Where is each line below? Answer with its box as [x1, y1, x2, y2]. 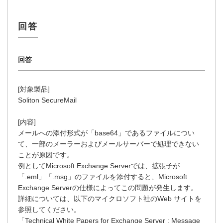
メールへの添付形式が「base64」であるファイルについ [18, 129, 195, 137]
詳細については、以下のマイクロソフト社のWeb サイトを [18, 195, 202, 203]
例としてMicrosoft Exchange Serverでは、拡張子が [18, 162, 180, 170]
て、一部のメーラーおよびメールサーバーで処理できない [18, 140, 199, 148]
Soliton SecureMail [18, 96, 77, 105]
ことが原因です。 [18, 151, 74, 159]
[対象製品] [18, 85, 50, 94]
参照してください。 [18, 206, 81, 214]
